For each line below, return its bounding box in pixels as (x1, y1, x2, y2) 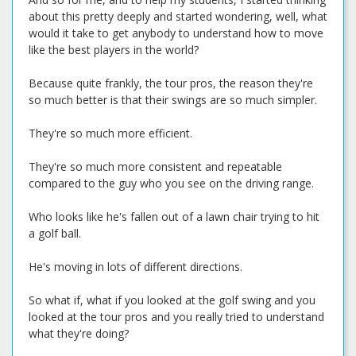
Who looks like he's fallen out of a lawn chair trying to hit (29, 209, 319, 224)
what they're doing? (29, 326, 129, 341)
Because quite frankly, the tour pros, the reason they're (29, 75, 313, 91)
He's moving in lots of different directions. (29, 259, 242, 274)
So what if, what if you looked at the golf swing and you (29, 292, 315, 308)
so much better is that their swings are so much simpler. (29, 92, 317, 107)
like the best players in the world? (29, 42, 199, 57)
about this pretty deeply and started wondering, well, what (29, 9, 327, 24)
